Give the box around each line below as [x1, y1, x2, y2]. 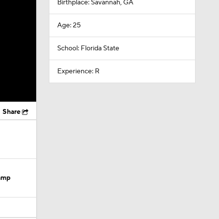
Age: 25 [57, 21, 81, 30]
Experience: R [57, 67, 100, 76]
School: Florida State [57, 44, 119, 53]
